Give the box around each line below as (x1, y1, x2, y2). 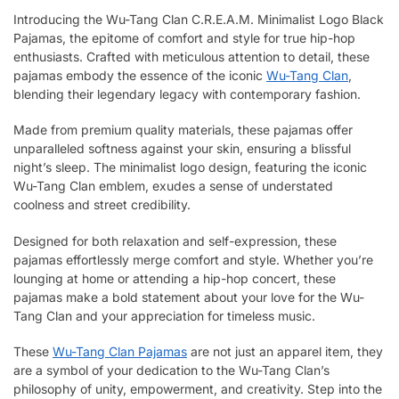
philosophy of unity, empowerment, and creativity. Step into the (13, 381, 382, 397)
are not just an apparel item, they (187, 344, 383, 360)
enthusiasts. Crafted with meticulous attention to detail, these (13, 48, 370, 64)
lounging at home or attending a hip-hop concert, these (13, 270, 336, 286)
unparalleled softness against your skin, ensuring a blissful (13, 141, 351, 157)
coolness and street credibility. (13, 197, 191, 213)
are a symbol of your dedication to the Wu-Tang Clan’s (13, 362, 330, 379)
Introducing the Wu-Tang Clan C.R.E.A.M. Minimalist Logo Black (13, 11, 384, 27)
